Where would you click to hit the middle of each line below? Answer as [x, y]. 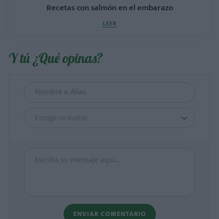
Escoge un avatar [62, 118]
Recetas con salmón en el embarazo [109, 8]
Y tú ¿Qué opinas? [56, 58]
